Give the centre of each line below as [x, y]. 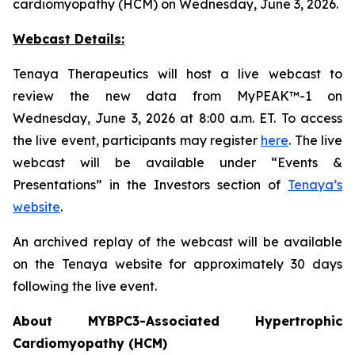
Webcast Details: [69, 39]
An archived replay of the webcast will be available [177, 242]
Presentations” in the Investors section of [150, 185]
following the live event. [85, 286]
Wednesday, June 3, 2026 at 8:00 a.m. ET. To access [177, 118]
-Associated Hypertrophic [241, 321]
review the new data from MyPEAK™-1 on [177, 96]
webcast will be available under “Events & [177, 162]
